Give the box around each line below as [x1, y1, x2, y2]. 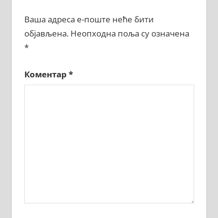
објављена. [24, 28, 69, 39]
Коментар [24, 68, 69, 80]
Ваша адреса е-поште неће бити [24, 14, 154, 25]
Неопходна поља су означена [70, 28, 189, 39]
